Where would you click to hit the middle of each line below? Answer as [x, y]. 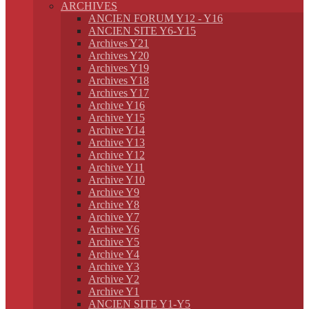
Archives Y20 [119, 56]
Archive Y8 [114, 205]
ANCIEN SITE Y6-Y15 [142, 31]
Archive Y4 [114, 254]
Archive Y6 [114, 229]
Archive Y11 [116, 167]
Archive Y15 [117, 118]
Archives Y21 [119, 43]
